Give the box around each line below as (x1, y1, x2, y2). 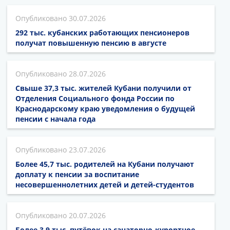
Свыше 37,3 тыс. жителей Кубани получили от (15, 83, 191, 93)
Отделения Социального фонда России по (15, 93, 175, 104)
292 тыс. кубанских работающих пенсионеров (15, 28, 189, 38)
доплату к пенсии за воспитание (15, 169, 139, 180)
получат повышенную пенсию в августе (15, 38, 166, 48)
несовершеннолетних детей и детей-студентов (15, 180, 194, 190)
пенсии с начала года (15, 114, 95, 124)
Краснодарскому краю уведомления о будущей (15, 104, 195, 114)
